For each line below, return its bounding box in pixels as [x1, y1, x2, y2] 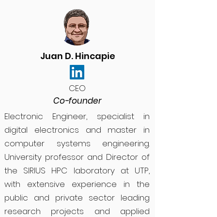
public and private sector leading [4, 192, 150, 203]
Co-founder [53, 95, 102, 107]
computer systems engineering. [4, 138, 150, 149]
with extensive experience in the [4, 178, 150, 190]
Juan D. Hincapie [40, 50, 115, 62]
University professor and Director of [4, 151, 150, 163]
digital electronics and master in [4, 124, 150, 136]
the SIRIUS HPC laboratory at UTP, [4, 165, 150, 176]
